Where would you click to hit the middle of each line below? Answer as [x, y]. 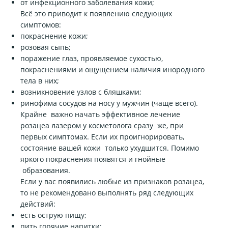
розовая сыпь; [46, 47]
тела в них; [40, 81]
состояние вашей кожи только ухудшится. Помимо [110, 148]
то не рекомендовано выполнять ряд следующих [107, 193]
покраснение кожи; [54, 36]
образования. [45, 170]
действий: [38, 204]
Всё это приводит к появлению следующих [96, 13]
